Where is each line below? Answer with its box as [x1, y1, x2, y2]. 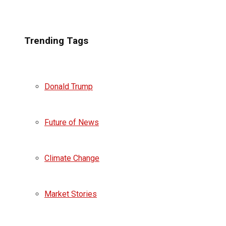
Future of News [44, 117, 99, 127]
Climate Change [44, 153, 99, 163]
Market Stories [44, 189, 97, 199]
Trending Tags [24, 35, 88, 47]
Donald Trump [44, 81, 93, 91]
